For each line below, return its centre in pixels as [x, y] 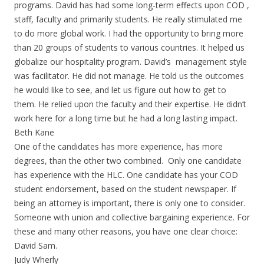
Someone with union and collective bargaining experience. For [132, 217]
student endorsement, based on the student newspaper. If [125, 189]
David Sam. [36, 245]
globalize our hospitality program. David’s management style [131, 62]
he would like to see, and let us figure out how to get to [120, 90]
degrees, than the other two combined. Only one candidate [128, 161]
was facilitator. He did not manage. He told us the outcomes [129, 76]
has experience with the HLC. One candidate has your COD [126, 175]
